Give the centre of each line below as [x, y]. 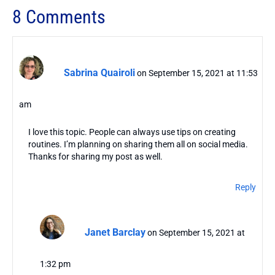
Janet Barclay [115, 233]
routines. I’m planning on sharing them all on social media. [138, 145]
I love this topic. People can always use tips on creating [132, 132]
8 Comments [59, 17]
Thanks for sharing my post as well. [95, 157]
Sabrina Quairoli [99, 73]
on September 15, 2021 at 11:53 [197, 73]
